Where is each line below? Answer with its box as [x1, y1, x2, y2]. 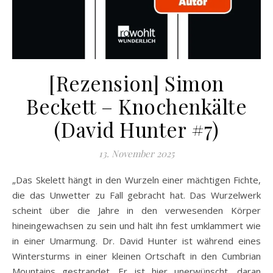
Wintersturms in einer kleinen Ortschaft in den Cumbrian [12, 250, 261, 263]
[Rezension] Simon [49, 69, 224, 97]
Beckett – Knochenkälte [26, 93, 247, 120]
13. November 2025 [99, 147, 174, 160]
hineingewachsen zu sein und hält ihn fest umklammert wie [12, 219, 261, 232]
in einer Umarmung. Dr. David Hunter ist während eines [12, 235, 261, 247]
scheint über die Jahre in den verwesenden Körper [12, 204, 261, 217]
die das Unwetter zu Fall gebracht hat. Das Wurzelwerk [12, 189, 261, 202]
